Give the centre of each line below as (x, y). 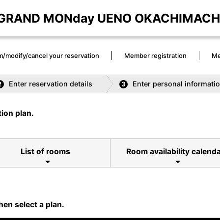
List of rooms (45, 152)
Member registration (155, 55)
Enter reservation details (50, 84)
